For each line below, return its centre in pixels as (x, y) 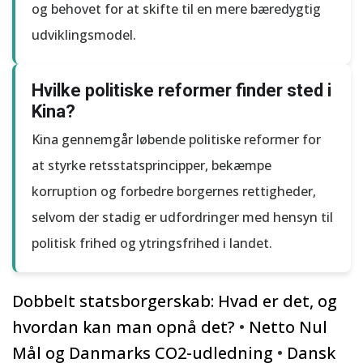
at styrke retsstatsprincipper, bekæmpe (152, 165)
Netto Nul (288, 327)
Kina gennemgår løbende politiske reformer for (176, 139)
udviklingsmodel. (84, 35)
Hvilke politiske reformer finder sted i (181, 90)
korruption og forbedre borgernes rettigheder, (174, 191)
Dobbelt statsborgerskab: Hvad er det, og (175, 301)
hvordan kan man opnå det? (124, 327)
